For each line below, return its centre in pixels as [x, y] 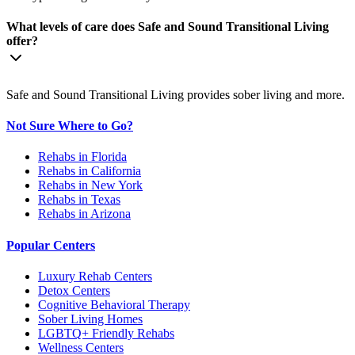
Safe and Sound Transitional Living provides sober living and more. [176, 94]
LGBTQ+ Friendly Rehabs [106, 333]
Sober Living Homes [90, 319]
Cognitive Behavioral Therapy [114, 304]
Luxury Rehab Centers [95, 276]
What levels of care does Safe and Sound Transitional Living [168, 27]
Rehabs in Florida [82, 157]
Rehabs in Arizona [84, 214]
